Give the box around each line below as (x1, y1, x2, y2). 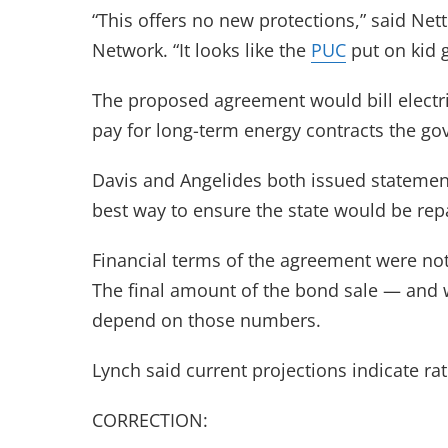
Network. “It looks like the (92, 38, 311, 62)
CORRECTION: (92, 408, 208, 432)
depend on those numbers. (92, 308, 321, 332)
